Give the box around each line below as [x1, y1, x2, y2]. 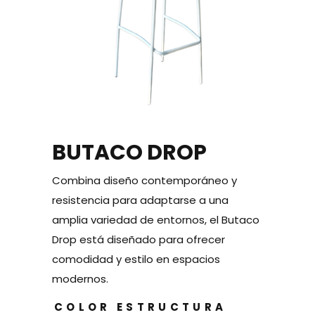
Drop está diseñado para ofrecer [52, 231, 225, 247]
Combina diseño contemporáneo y [52, 172, 237, 188]
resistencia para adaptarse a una [52, 192, 229, 207]
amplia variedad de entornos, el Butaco [52, 212, 259, 227]
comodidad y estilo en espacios [52, 251, 220, 266]
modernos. [52, 271, 108, 286]
